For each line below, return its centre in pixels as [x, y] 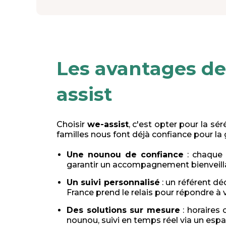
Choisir [72, 125]
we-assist [108, 125]
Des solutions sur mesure [123, 210]
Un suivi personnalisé [113, 183]
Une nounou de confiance [125, 155]
